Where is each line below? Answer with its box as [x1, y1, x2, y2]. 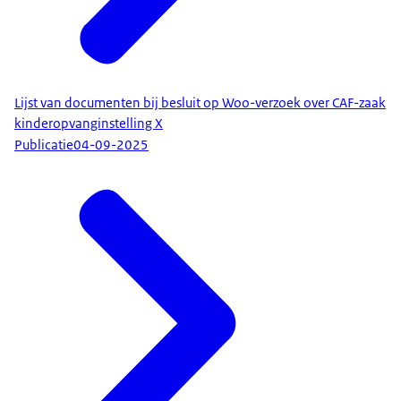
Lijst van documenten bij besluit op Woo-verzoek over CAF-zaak [14, 93, 386, 112]
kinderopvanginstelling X [14, 114, 163, 132]
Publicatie [14, 136, 73, 155]
